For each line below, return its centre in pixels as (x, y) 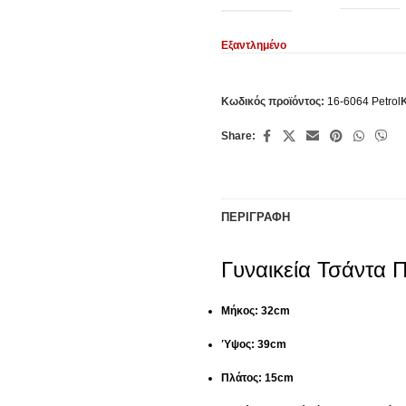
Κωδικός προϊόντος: (274, 101)
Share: (238, 136)
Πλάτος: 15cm (257, 378)
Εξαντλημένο (254, 45)
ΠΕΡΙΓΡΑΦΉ (256, 217)
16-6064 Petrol (364, 101)
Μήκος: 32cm (256, 311)
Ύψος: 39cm (254, 344)
